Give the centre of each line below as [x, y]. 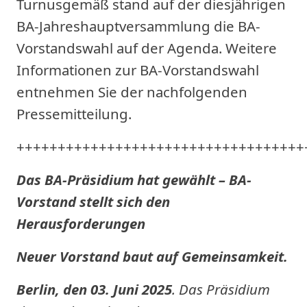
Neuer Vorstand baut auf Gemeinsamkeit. [152, 256]
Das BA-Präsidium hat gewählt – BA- [134, 180]
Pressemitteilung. [74, 114]
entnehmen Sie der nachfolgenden [132, 92]
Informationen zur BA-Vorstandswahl [138, 70]
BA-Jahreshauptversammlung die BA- [138, 26]
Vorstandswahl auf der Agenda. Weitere [147, 48]
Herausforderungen [81, 223]
